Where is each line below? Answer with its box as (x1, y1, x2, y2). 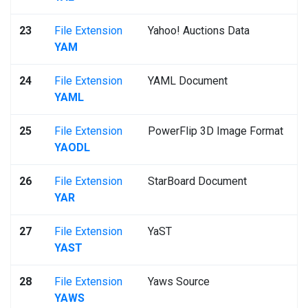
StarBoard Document (148, 175, 247, 188)
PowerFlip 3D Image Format (148, 124, 283, 137)
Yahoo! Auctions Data (148, 24, 250, 37)
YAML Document (148, 74, 228, 87)
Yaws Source (148, 275, 210, 288)
